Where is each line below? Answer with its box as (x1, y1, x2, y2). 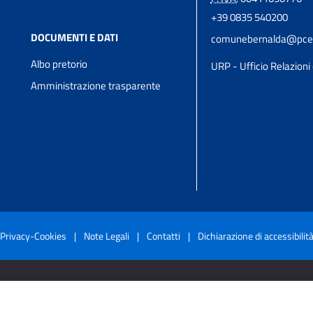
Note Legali (83, 228, 129, 244)
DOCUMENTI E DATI (31, 29, 119, 46)
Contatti (146, 228, 180, 244)
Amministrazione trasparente (31, 78, 161, 94)
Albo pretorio (31, 56, 88, 73)
